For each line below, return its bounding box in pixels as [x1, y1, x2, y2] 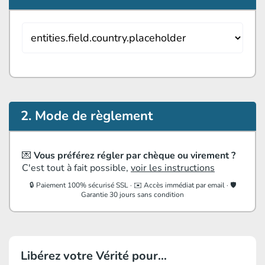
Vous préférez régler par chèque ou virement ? [34, 149, 235, 163]
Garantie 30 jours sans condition [81, 190, 184, 200]
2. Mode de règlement [21, 107, 153, 125]
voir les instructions [131, 161, 215, 175]
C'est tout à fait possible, [22, 161, 131, 175]
